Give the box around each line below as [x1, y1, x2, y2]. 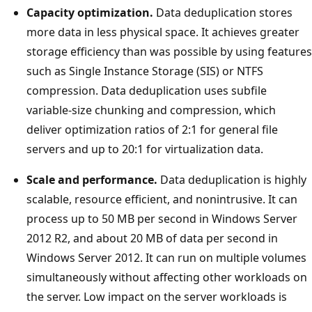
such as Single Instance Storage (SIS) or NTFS [26, 63, 263, 79]
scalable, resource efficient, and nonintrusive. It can [26, 191, 297, 207]
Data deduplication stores [153, 4, 292, 20]
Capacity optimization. [26, 4, 153, 20]
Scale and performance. [26, 171, 157, 187]
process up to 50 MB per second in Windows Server [26, 210, 297, 226]
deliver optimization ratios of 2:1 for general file [26, 121, 278, 137]
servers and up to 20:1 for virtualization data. [26, 141, 263, 157]
